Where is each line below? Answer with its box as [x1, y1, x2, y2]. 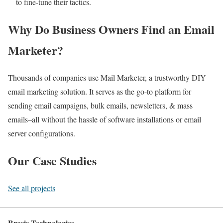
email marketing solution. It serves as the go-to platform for [8, 86, 191, 97]
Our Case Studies [8, 151, 97, 169]
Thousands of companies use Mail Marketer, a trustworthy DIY [8, 72, 206, 83]
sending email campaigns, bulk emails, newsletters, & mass [8, 100, 193, 111]
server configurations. [8, 128, 75, 139]
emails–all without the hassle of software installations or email [8, 114, 201, 125]
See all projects [8, 182, 55, 193]
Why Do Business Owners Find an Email [8, 20, 215, 38]
